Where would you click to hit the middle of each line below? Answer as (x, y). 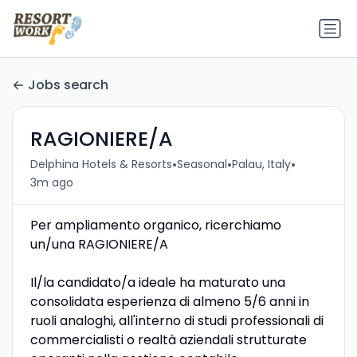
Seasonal (202, 165)
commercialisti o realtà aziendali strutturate (168, 339)
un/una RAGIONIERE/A (99, 244)
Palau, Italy (261, 165)
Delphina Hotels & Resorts (101, 165)
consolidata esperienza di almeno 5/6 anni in (169, 301)
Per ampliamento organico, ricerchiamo (155, 225)
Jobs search (68, 85)
